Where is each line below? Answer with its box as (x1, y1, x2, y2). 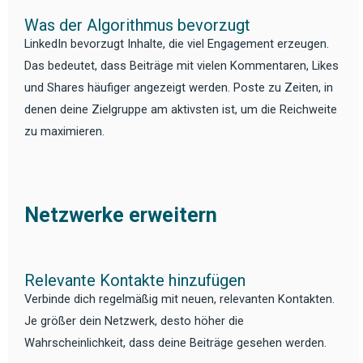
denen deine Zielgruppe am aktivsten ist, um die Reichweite (24, 101, 337, 117)
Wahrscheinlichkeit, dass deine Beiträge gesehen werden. (24, 335, 327, 350)
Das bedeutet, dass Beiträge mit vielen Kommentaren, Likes (24, 58, 339, 73)
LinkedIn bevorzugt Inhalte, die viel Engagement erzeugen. (24, 36, 329, 51)
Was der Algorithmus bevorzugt (24, 15, 250, 35)
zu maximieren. (24, 123, 105, 139)
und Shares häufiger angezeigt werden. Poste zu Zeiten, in (24, 79, 333, 95)
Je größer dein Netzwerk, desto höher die (24, 313, 244, 328)
